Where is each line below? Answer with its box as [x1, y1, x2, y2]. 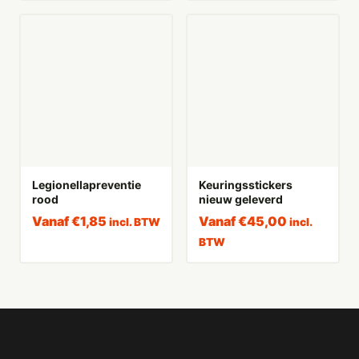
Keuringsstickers [198, 177, 292, 192]
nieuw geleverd [198, 192, 283, 206]
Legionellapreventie [31, 177, 141, 192]
